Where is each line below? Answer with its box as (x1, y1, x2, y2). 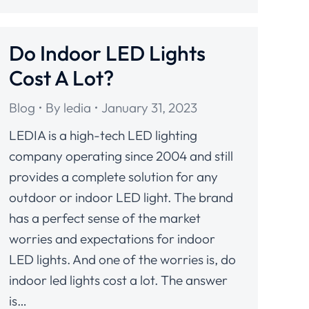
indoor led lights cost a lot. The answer (9, 272, 228, 288)
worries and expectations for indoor (9, 230, 215, 247)
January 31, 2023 (101, 99, 197, 116)
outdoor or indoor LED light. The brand (9, 189, 233, 206)
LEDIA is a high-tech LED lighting (9, 127, 197, 143)
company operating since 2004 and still (9, 148, 233, 164)
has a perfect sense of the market (9, 210, 201, 226)
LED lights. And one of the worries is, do (9, 251, 236, 268)
